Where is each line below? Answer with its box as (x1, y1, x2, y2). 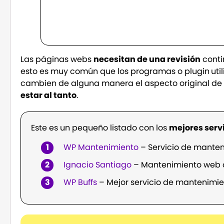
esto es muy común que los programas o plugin (20, 65, 210, 77)
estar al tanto (20, 89, 77, 101)
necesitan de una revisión (93, 53, 201, 65)
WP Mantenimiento (63, 141, 139, 153)
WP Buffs (63, 176, 97, 188)
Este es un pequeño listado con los (31, 122, 169, 134)
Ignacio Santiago (63, 158, 132, 170)
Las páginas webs (20, 53, 94, 65)
